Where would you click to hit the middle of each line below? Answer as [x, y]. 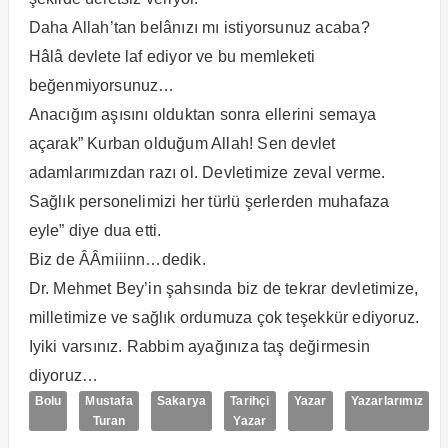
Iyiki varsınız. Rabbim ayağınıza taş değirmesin [199, 346]
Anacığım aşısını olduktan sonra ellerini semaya [202, 114]
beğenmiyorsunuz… [101, 85]
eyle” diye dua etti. [95, 230]
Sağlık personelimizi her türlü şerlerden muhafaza [209, 201]
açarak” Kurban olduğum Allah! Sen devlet [182, 143]
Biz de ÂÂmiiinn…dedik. [117, 259]
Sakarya [181, 400]
